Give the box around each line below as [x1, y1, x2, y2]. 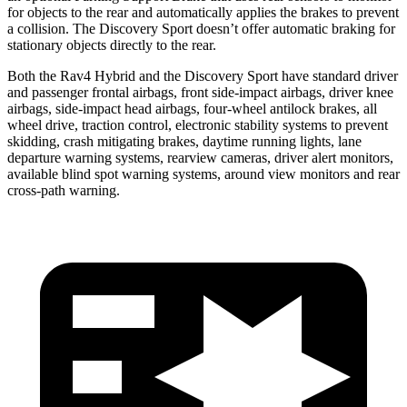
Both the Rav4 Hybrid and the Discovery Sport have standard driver [7, 67, 398, 84]
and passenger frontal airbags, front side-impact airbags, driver [7, 84, 362, 100]
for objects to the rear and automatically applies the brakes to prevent [7, 4, 399, 20]
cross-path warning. [7, 182, 120, 198]
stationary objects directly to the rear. [7, 36, 216, 53]
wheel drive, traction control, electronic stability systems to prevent [7, 116, 388, 133]
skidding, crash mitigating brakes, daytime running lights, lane [7, 133, 362, 149]
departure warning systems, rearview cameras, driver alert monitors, [7, 149, 393, 165]
